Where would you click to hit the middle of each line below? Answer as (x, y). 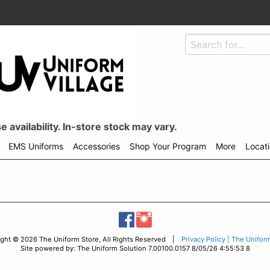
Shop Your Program (168, 146)
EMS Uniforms (36, 146)
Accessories (96, 146)
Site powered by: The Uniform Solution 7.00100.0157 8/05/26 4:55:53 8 (135, 248)
